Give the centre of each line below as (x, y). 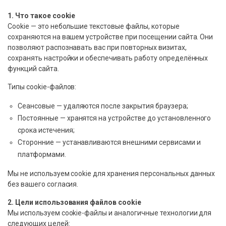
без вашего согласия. (43, 184)
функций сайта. (33, 69)
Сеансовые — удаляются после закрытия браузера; (103, 106)
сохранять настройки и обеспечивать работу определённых (108, 58)
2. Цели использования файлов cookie (74, 203)
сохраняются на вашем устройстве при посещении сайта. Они (110, 37)
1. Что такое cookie (42, 16)
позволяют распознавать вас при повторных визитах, (97, 48)
